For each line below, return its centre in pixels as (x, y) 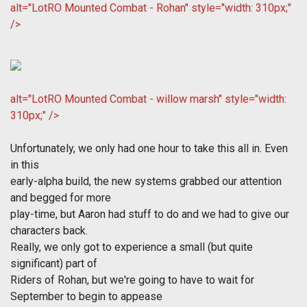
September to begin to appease (86, 297)
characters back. (49, 231)
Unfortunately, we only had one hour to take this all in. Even (149, 149)
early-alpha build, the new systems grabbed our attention (146, 182)
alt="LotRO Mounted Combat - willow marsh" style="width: (148, 99)
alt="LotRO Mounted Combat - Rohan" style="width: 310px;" (151, 8)
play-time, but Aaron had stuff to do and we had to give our (150, 214)
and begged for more (61, 198)
